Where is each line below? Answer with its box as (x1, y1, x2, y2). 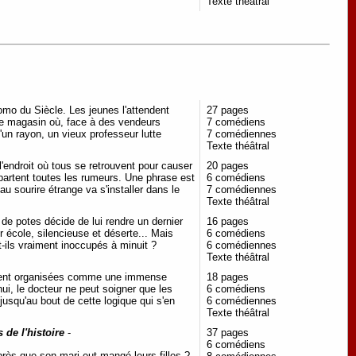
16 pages (207, 215, 249, 227)
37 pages (207, 326, 249, 339)
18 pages (207, 270, 249, 283)
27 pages (207, 103, 249, 116)
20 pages (207, 159, 249, 172)
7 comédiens (207, 115, 265, 128)
